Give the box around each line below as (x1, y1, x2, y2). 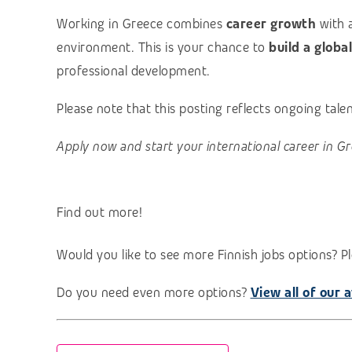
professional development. (57, 63, 211, 80)
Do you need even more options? (57, 284, 251, 301)
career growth (225, 16, 316, 33)
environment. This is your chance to (57, 39, 269, 57)
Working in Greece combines (57, 16, 226, 33)
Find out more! (57, 203, 142, 221)
